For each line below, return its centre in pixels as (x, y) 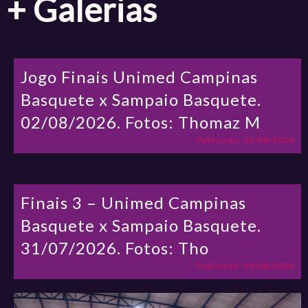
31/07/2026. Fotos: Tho (115, 247)
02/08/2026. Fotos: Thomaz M (141, 122)
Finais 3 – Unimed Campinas (134, 202)
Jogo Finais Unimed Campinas (140, 76)
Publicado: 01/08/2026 (245, 265)
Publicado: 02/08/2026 (245, 140)
